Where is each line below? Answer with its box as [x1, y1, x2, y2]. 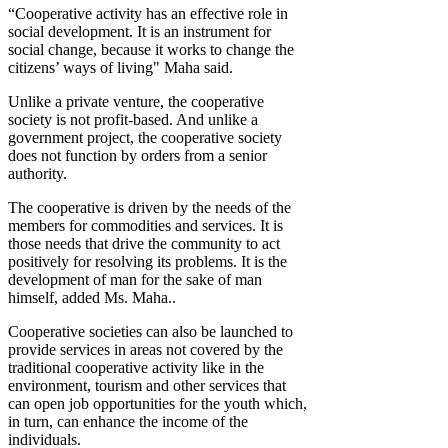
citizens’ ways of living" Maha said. [8, 59, 233, 77]
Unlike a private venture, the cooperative [8, 93, 264, 111]
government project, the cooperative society [8, 129, 282, 147]
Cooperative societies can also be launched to [8, 323, 293, 341]
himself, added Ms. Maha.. [8, 289, 176, 307]
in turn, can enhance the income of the [8, 413, 248, 431]
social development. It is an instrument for [8, 23, 271, 41]
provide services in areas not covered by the [8, 341, 283, 359]
